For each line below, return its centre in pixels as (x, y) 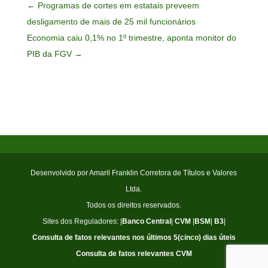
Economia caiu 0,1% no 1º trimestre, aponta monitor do (131, 37)
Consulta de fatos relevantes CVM (134, 253)
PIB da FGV (49, 54)
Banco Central (146, 221)
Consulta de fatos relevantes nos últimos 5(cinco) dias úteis (134, 237)
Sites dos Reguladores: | (82, 221)
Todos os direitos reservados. (134, 205)
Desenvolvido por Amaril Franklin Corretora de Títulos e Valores (134, 173)
